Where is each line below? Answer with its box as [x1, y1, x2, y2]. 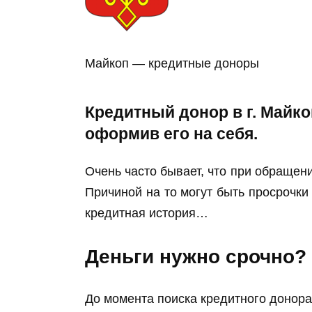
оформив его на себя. [85, 125, 258, 143]
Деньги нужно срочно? [85, 246, 306, 268]
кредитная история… [85, 205, 208, 220]
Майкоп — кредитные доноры [85, 56, 259, 70]
